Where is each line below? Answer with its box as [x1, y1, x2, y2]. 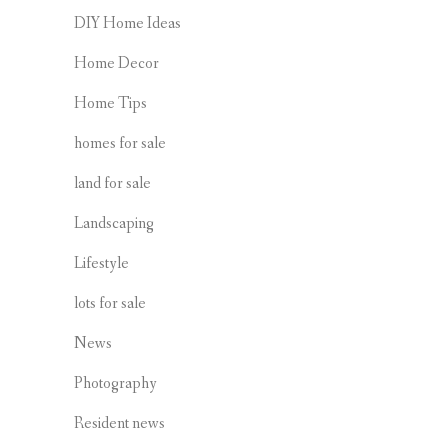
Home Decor [74, 52, 159, 74]
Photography [74, 372, 157, 394]
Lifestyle [74, 252, 129, 274]
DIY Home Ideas [74, 12, 181, 34]
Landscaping [74, 212, 154, 234]
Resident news [74, 412, 165, 434]
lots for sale [74, 292, 146, 314]
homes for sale [74, 132, 166, 154]
